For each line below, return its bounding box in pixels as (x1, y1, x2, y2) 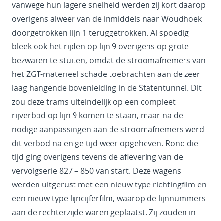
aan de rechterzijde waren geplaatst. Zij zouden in (12, 207, 196, 218)
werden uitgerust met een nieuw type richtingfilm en (12, 179, 207, 190)
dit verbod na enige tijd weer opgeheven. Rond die (12, 138, 198, 149)
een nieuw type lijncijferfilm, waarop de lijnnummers (12, 193, 206, 204)
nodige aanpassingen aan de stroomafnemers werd (12, 124, 204, 135)
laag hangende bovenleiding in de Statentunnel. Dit (12, 82, 202, 94)
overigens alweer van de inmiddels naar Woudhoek (12, 13, 202, 25)
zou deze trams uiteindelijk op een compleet (12, 96, 176, 108)
